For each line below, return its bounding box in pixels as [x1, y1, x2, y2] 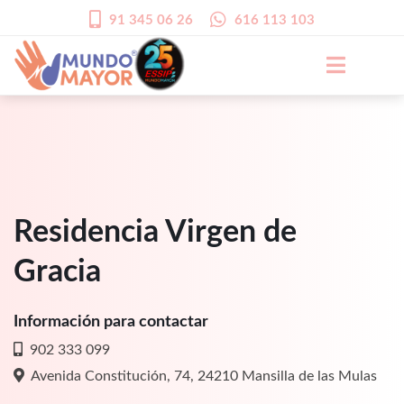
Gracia [14, 256, 101, 288]
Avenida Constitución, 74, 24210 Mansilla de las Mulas [24, 368, 377, 383]
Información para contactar [14, 313, 208, 330]
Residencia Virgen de [14, 216, 297, 248]
